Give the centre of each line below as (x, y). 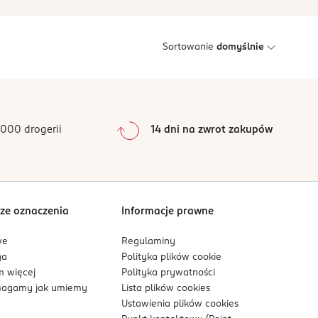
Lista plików (149, 289)
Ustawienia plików (164, 305)
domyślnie (240, 48)
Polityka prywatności (169, 273)
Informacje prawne (168, 212)
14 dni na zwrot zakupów (211, 130)
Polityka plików (157, 258)
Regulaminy (149, 242)
